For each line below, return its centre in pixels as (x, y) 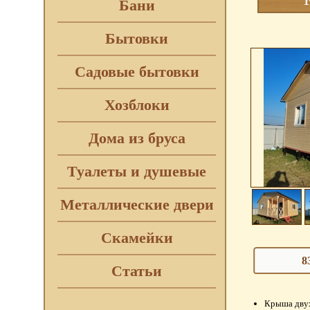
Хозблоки (137, 105)
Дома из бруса (137, 138)
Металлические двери (137, 204)
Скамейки (137, 238)
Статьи (137, 271)
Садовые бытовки (137, 72)
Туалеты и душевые (137, 171)
